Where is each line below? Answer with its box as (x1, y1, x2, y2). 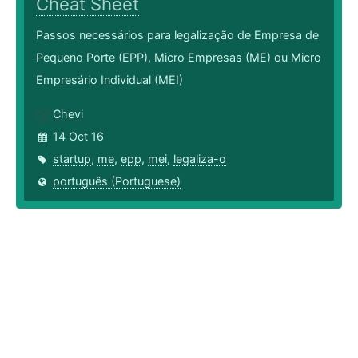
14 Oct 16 (53, 129, 104, 144)
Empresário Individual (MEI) (36, 73, 183, 87)
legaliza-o (173, 152, 226, 166)
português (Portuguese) (53, 174, 181, 189)
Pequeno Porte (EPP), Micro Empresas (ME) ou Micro (36, 50, 321, 65)
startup (53, 152, 91, 166)
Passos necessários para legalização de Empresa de (36, 28, 319, 42)
